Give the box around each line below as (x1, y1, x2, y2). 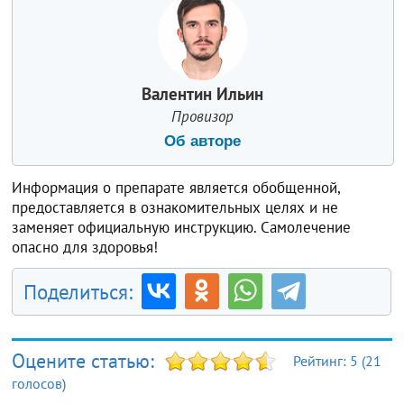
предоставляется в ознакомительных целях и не (12, 197, 339, 217)
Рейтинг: (293, 351, 351, 370)
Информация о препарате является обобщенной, (12, 177, 341, 197)
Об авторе (164, 132, 242, 150)
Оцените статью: (12, 347, 161, 373)
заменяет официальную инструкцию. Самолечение (12, 216, 352, 237)
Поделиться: (23, 278, 133, 305)
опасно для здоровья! (12, 236, 159, 257)
